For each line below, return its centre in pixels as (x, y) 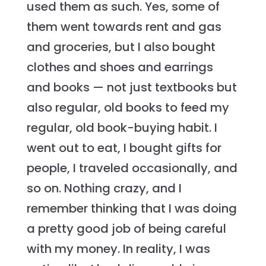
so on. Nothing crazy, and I (104, 189)
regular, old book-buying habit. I (122, 128)
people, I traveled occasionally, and (132, 168)
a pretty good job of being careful (126, 229)
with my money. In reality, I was (118, 249)
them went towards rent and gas (124, 27)
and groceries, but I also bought (121, 47)
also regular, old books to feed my (128, 108)
